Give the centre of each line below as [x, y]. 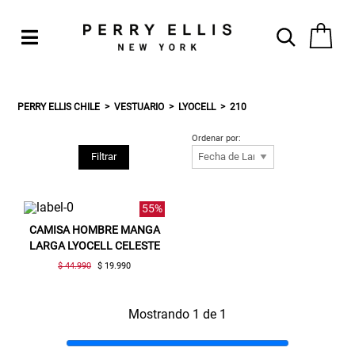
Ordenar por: [217, 138]
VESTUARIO [139, 107]
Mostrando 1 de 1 [177, 314]
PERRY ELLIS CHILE [59, 107]
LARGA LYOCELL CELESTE [94, 245]
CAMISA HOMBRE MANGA [94, 229]
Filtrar [103, 157]
